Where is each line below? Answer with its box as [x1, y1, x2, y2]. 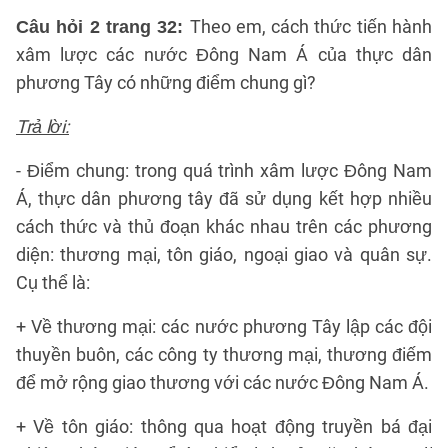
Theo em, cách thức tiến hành [189, 16, 432, 37]
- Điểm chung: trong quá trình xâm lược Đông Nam [16, 160, 432, 181]
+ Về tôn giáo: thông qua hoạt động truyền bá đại [16, 416, 432, 437]
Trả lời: [16, 116, 69, 137]
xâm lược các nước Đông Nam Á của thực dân [16, 44, 432, 65]
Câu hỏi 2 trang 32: [16, 17, 190, 37]
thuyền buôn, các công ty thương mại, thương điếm [16, 344, 432, 365]
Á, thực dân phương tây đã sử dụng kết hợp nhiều [16, 188, 432, 209]
